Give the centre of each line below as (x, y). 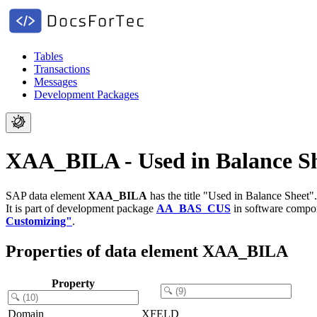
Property (73, 283)
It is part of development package (81, 208)
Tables (48, 56)
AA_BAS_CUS (194, 208)
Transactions (62, 69)
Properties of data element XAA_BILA (147, 251)
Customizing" (39, 221)
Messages (56, 82)
